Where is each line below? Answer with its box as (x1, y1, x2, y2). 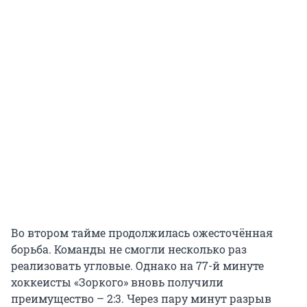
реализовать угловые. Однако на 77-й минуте (11, 258, 264, 273)
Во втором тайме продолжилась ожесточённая (11, 225, 273, 241)
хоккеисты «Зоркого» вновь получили (11, 275, 223, 290)
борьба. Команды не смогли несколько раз (11, 242, 247, 257)
